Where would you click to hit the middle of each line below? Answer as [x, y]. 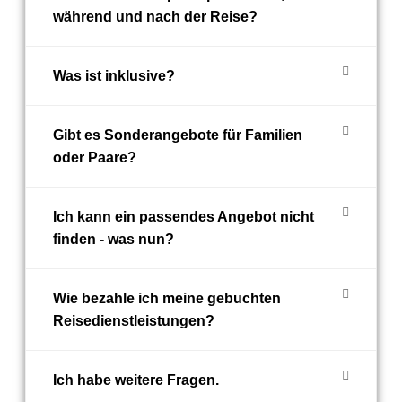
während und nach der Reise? [155, 17]
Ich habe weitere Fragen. [136, 380]
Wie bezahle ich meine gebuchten [167, 298]
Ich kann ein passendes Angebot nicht [184, 217]
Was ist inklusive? [114, 76]
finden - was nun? [114, 239]
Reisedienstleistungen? [134, 321]
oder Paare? [95, 157]
